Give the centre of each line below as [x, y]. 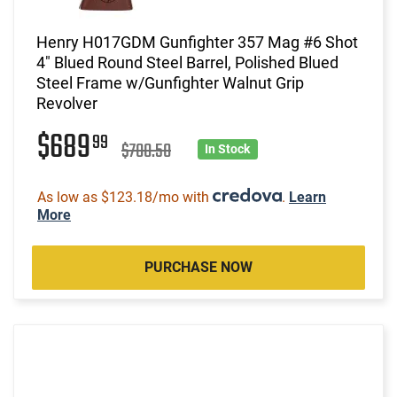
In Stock [228, 148]
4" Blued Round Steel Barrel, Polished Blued [187, 62]
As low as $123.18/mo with [125, 197]
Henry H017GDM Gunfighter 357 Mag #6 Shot [197, 42]
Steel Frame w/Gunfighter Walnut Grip [170, 82]
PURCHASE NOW [198, 267]
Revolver [67, 103]
